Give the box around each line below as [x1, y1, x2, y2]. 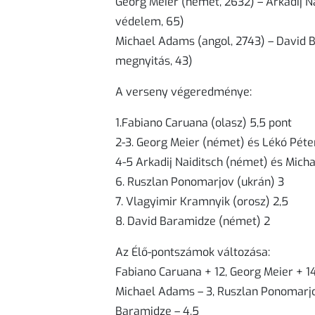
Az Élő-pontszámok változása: [115, 244, 270, 259]
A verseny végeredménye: [115, 84, 252, 99]
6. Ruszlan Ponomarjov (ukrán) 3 [115, 174, 284, 189]
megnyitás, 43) [115, 53, 193, 68]
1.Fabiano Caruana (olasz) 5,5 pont [115, 115, 292, 130]
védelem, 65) [115, 13, 184, 29]
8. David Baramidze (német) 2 [115, 213, 270, 229]
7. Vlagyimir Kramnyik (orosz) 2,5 [115, 193, 288, 209]
